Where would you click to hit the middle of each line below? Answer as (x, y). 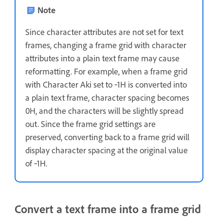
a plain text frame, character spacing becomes (107, 97)
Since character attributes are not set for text (104, 31)
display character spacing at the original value (107, 150)
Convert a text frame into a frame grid (108, 209)
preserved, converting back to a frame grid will (107, 136)
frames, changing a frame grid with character (106, 45)
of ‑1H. (36, 163)
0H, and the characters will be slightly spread (104, 110)
